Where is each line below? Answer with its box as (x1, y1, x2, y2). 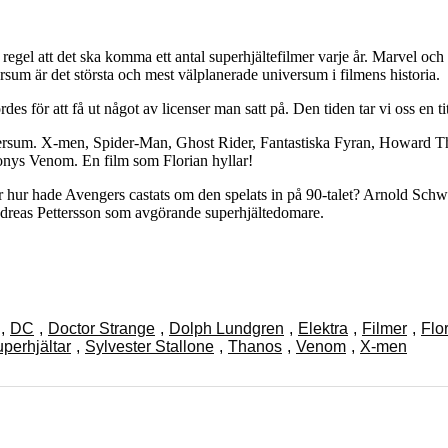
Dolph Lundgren (169, 319, 284, 337)
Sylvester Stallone (85, 337, 214, 355)
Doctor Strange (48, 319, 155, 337)
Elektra (298, 319, 348, 337)
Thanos (228, 337, 282, 355)
